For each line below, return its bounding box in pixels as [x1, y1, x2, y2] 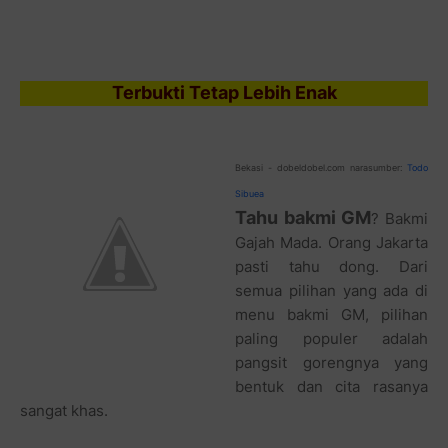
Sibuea [235, 187, 264, 199]
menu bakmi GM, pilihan [235, 304, 428, 324]
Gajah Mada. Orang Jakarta [235, 232, 428, 252]
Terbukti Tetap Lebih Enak [111, 81, 337, 103]
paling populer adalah [235, 328, 428, 348]
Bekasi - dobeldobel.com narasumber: [235, 161, 407, 173]
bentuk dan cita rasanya [235, 376, 428, 396]
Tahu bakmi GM [235, 206, 372, 228]
